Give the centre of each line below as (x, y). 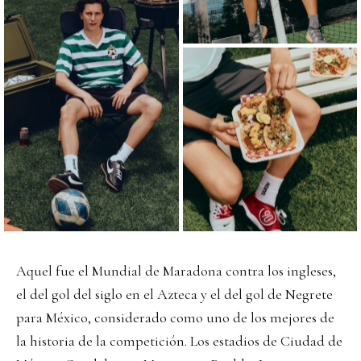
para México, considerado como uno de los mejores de (175, 318)
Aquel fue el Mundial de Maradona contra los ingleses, (176, 271)
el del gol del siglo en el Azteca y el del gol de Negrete (174, 295)
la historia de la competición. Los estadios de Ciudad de (179, 341)
